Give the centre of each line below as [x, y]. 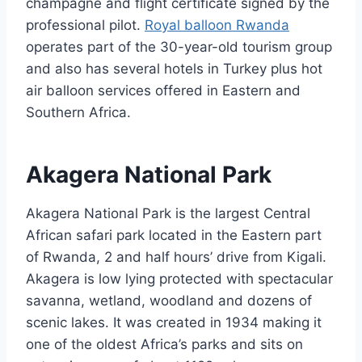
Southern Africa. [78, 112]
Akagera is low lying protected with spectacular [179, 278]
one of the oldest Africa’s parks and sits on [164, 344]
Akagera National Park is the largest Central [168, 213]
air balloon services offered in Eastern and [163, 90]
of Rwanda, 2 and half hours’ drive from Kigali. [176, 257]
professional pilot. [85, 25]
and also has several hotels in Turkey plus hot [174, 68]
